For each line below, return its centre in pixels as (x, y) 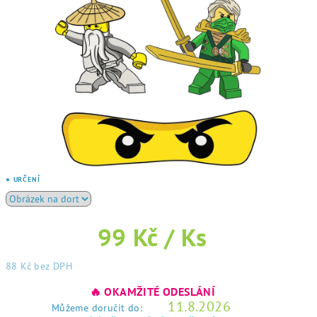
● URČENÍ (23, 179)
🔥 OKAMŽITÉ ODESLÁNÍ (152, 292)
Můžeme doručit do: (97, 308)
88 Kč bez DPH (39, 266)
